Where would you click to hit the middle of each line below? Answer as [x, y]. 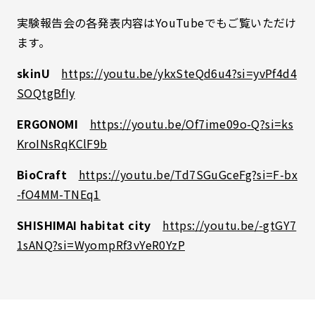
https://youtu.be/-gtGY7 [230, 225]
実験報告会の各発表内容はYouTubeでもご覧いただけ [157, 23]
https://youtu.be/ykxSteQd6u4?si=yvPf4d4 [179, 73]
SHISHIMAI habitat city [90, 225]
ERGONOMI [53, 124]
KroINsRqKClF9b [62, 144]
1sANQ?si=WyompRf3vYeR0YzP [101, 245]
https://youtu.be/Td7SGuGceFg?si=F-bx [188, 175]
